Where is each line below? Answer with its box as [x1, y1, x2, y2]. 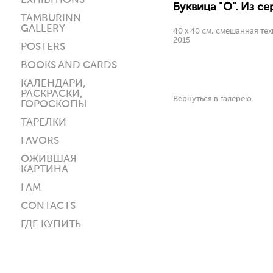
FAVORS [21, 136, 59, 146]
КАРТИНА [21, 165, 68, 175]
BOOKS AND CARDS [21, 60, 117, 71]
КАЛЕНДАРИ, [21, 79, 86, 89]
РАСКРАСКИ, [21, 89, 83, 99]
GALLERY [21, 24, 65, 34]
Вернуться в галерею [173, 95, 252, 103]
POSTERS [21, 42, 65, 52]
